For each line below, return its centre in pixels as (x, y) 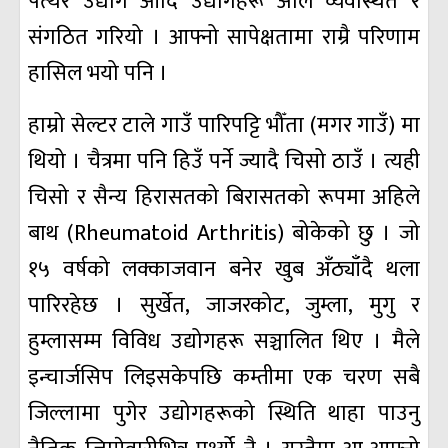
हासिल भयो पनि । (98, 74)
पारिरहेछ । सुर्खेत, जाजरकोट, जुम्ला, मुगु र (224, 306)
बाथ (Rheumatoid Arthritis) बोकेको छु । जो (224, 234)
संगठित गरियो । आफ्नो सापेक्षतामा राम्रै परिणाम (224, 38)
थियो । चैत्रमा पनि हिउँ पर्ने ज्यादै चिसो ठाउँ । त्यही (224, 162)
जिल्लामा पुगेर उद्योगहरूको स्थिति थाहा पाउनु (224, 414)
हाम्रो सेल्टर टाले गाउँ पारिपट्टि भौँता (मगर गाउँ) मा (224, 126)
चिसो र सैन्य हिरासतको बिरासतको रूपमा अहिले (224, 198)
